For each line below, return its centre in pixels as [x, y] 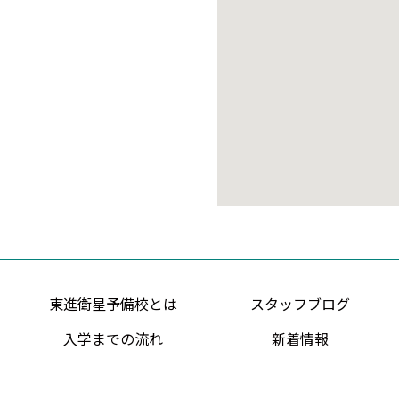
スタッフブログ [300, 304]
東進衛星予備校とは [113, 304]
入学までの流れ [113, 338]
